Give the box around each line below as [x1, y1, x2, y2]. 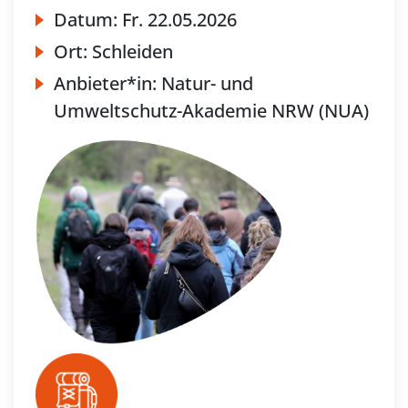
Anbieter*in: [54, 70, 161, 96]
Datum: [54, 6, 122, 32]
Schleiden [92, 38, 173, 64]
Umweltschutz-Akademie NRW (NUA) [54, 97, 369, 123]
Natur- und [161, 70, 253, 96]
